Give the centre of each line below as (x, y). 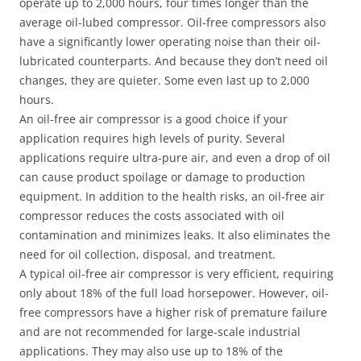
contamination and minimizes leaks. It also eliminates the (175, 235)
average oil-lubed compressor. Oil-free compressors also (172, 22)
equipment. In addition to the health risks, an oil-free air (172, 196)
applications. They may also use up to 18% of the (151, 351)
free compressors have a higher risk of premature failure (173, 312)
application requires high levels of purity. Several (152, 138)
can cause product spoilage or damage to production (162, 177)
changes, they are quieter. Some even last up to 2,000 (164, 80)
